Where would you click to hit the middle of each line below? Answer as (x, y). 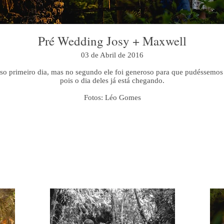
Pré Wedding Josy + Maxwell (112, 41)
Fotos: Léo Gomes (112, 97)
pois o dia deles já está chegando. (112, 80)
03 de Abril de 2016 (112, 55)
